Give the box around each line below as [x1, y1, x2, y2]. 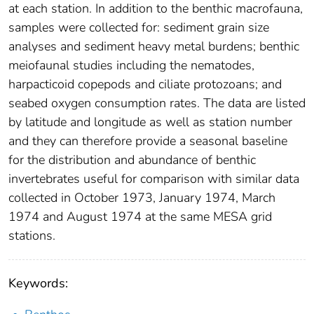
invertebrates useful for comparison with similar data [8, 170, 299, 187]
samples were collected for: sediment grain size [8, 18, 269, 36]
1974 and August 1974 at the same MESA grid [8, 207, 272, 225]
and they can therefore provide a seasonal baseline [8, 132, 287, 149]
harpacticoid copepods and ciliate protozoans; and [8, 75, 282, 93]
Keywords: [8, 274, 68, 292]
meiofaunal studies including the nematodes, [8, 56, 254, 74]
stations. [8, 226, 55, 244]
